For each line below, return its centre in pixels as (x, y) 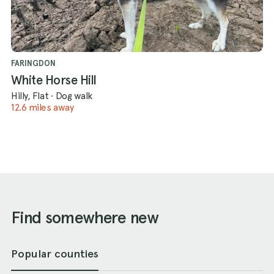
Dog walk (74, 95)
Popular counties (55, 254)
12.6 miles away (43, 108)
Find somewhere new (85, 217)
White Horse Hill (54, 80)
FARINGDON (33, 64)
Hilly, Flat (30, 95)
